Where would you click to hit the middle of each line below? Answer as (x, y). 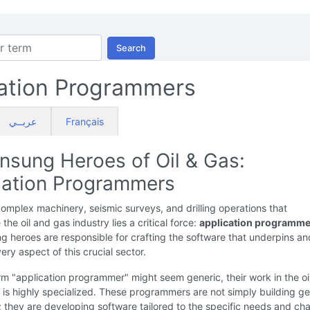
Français (85, 121)
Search (131, 48)
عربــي (23, 121)
